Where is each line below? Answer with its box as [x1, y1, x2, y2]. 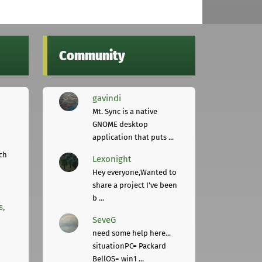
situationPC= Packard [92, 242, 167, 251]
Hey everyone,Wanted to [92, 168, 177, 177]
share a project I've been [92, 181, 178, 190]
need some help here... [92, 229, 171, 238]
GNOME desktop [92, 120, 149, 129]
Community [59, 47, 125, 64]
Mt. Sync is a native [92, 107, 158, 116]
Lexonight [92, 154, 132, 165]
